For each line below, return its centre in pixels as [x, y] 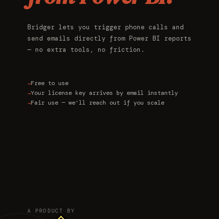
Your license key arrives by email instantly [104, 93]
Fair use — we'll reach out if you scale [98, 102]
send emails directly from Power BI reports [109, 38]
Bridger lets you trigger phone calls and [106, 27]
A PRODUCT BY [51, 211]
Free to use [50, 83]
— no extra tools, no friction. [86, 49]
